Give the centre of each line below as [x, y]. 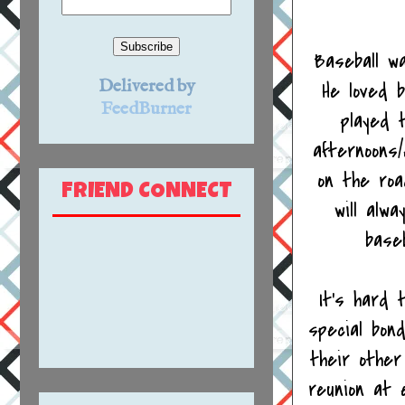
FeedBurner [146, 109]
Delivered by [146, 87]
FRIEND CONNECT [146, 192]
